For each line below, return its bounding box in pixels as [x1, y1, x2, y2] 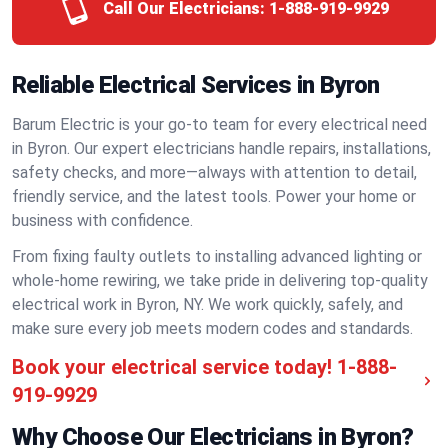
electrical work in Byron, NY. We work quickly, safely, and [12, 295, 403, 314]
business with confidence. [12, 211, 193, 230]
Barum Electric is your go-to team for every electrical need [12, 115, 427, 134]
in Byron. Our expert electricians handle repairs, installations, [12, 139, 431, 158]
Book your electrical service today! [12, 355, 332, 379]
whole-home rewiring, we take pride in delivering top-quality [12, 271, 428, 290]
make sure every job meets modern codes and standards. [12, 319, 413, 338]
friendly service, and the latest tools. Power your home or [12, 187, 416, 206]
